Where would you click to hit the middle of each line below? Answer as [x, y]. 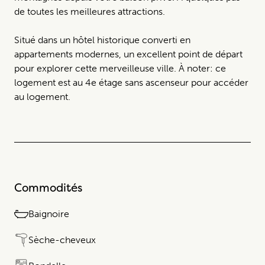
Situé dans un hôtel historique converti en [102, 40]
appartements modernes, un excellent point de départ [128, 54]
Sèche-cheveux [62, 240]
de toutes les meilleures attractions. [90, 11]
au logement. [42, 96]
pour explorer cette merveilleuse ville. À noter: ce [120, 68]
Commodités [48, 187]
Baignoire [49, 214]
